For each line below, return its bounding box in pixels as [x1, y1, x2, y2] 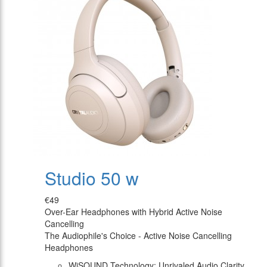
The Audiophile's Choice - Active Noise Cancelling [45, 229, 232, 242]
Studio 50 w [45, 165, 139, 191]
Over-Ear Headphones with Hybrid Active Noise [45, 206, 222, 218]
